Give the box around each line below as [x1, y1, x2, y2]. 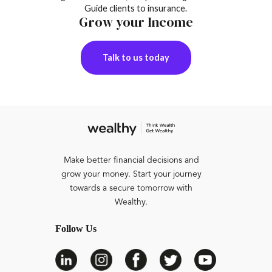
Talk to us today [103, 52, 169, 63]
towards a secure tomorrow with [70, 184, 193, 193]
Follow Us [55, 223, 97, 234]
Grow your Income [79, 13, 193, 31]
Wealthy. [115, 198, 148, 207]
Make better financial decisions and [63, 156, 199, 165]
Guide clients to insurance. [84, 2, 188, 13]
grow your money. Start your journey [61, 170, 202, 179]
